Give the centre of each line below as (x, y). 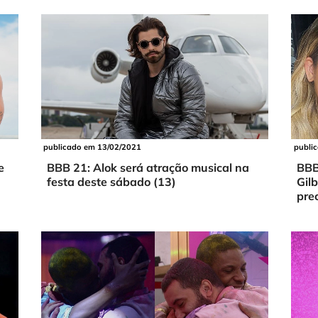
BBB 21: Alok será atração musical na (148, 168)
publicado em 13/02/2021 (92, 147)
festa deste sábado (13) (111, 182)
